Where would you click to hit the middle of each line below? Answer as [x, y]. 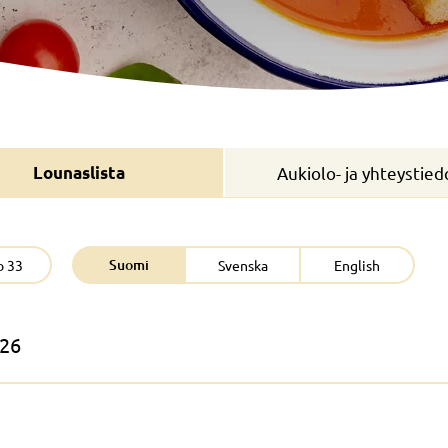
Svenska [242, 265]
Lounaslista [79, 172]
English [357, 265]
